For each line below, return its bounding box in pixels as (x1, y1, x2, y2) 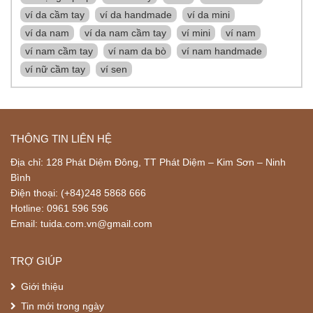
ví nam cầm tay (25, 45, 93, 57)
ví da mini (187, 8, 230, 20)
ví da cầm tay (25, 8, 85, 20)
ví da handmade (100, 8, 172, 20)
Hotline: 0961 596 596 (10, 202, 108, 214)
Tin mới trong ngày (21, 300, 104, 312)
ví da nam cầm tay (85, 27, 166, 38)
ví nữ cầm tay (25, 63, 85, 75)
